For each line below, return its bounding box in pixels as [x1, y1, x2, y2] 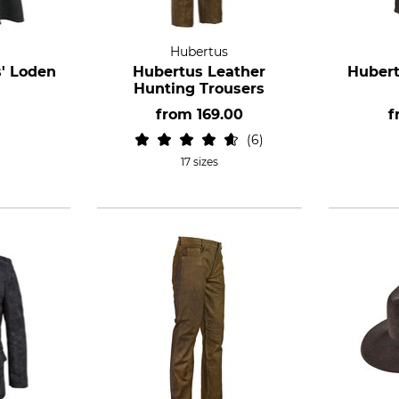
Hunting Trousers [134, 80, 265, 97]
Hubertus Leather [133, 63, 266, 80]
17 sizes [180, 155, 218, 168]
